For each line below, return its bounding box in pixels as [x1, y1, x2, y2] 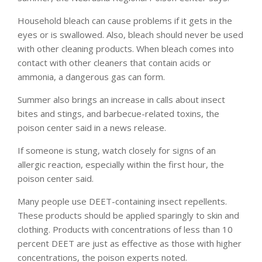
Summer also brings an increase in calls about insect [18, 93, 225, 105]
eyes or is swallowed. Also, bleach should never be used [18, 28, 243, 40]
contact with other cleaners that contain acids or [18, 56, 211, 68]
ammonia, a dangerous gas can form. [18, 70, 165, 82]
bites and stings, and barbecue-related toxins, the [18, 107, 219, 119]
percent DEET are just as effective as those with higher [18, 237, 242, 249]
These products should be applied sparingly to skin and [18, 209, 239, 221]
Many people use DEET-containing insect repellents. [18, 195, 227, 207]
